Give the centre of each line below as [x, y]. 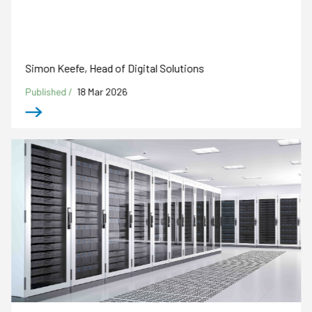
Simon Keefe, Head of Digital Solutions [115, 68]
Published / [50, 91]
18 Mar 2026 [102, 91]
